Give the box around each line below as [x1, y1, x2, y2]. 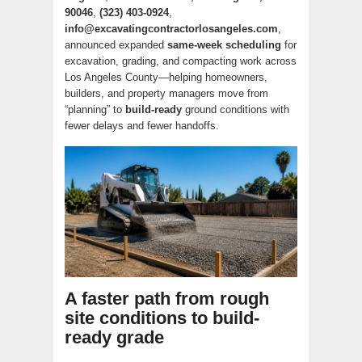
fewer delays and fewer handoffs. [65, 120, 219, 132]
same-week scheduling [167, 39, 281, 51]
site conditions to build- [65, 308, 259, 329]
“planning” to [65, 103, 125, 116]
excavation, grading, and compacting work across [65, 55, 297, 67]
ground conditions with [182, 103, 289, 116]
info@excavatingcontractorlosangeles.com [65, 23, 278, 35]
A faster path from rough [65, 288, 269, 309]
